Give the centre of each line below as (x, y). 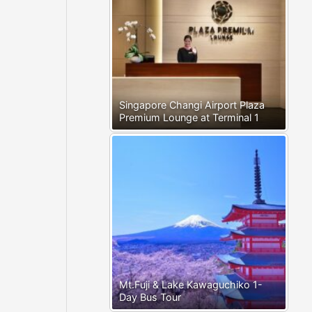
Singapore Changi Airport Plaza (192, 105)
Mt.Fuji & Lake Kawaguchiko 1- (191, 285)
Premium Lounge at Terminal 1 (189, 118)
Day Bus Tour (150, 297)
